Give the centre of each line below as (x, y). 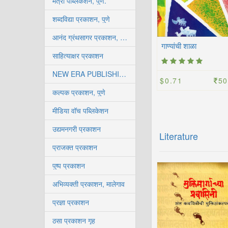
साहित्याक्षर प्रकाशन (78, 55)
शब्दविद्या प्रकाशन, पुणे (81, 19)
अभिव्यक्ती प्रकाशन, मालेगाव (89, 184)
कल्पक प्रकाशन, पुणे (79, 92)
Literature (179, 136)
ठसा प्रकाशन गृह (74, 220)
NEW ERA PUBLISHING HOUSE (123, 74)
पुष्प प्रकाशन (69, 165)
